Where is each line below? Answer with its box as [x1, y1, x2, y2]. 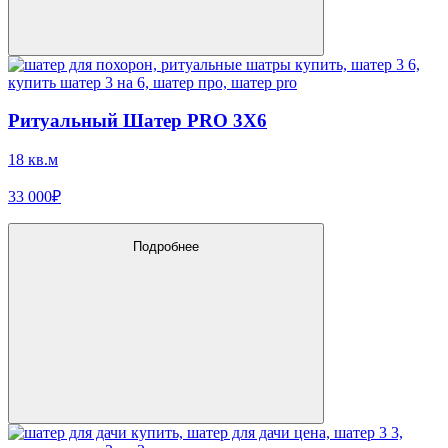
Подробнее [133, 239, 199, 255]
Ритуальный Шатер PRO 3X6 [8, 110, 267, 132]
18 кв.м [8, 150, 58, 168]
